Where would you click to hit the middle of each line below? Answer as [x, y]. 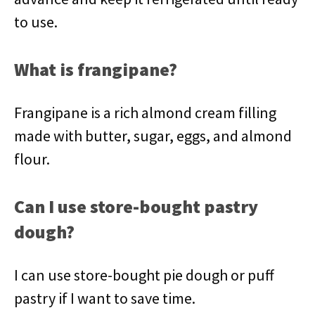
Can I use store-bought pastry [136, 206]
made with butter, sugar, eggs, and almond [153, 136]
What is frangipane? [96, 69]
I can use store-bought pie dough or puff [144, 275]
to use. [36, 22]
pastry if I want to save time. [105, 298]
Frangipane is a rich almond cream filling [145, 112]
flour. [32, 159]
